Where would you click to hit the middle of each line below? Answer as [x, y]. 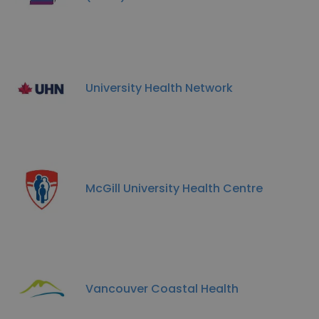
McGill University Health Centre [174, 188]
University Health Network [159, 88]
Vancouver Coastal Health [162, 288]
